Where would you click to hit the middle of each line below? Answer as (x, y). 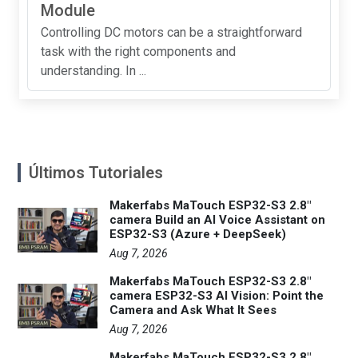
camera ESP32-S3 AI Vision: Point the (217, 296)
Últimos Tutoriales (96, 173)
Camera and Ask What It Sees (193, 310)
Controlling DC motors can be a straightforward (171, 32)
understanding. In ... (93, 71)
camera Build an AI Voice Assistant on (217, 220)
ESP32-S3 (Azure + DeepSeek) (198, 234)
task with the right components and (138, 52)
